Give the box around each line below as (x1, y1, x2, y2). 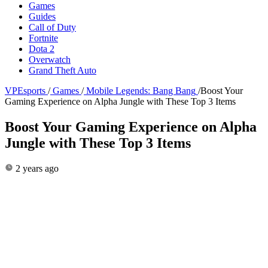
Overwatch (29, 54, 71, 65)
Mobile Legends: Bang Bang (86, 85, 196, 96)
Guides (29, 11, 56, 22)
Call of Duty (29, 22, 76, 32)
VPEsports (5, 85, 45, 96)
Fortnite (29, 32, 58, 43)
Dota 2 (29, 43, 54, 54)
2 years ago (13, 163, 59, 173)
